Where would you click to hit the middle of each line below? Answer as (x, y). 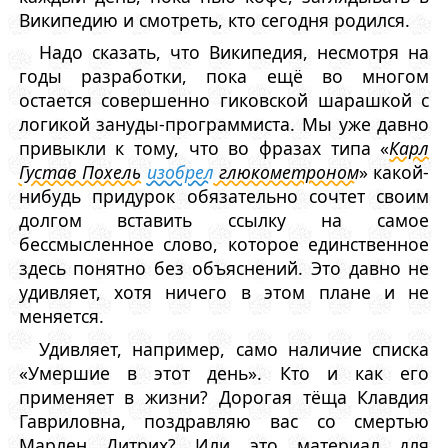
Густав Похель (82, 172)
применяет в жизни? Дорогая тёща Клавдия (224, 396)
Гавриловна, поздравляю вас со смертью (224, 420)
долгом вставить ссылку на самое (224, 220)
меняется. (61, 316)
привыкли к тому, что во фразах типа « (204, 148)
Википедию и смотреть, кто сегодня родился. (214, 20)
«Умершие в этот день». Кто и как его (224, 372)
